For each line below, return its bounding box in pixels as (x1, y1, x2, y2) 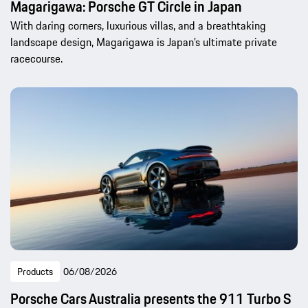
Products (17, 263, 53, 279)
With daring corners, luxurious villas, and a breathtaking (10, 17, 266, 34)
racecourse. (10, 50, 63, 67)
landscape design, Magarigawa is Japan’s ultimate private (10, 34, 277, 51)
